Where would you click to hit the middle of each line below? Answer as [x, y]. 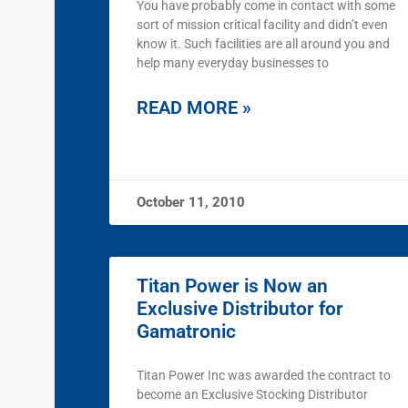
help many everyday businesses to [233, 63]
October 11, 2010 [191, 203]
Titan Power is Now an [232, 286]
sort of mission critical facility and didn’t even [262, 25]
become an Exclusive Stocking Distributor [252, 395]
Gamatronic [186, 332]
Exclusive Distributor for [240, 309]
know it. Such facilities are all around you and [263, 44]
